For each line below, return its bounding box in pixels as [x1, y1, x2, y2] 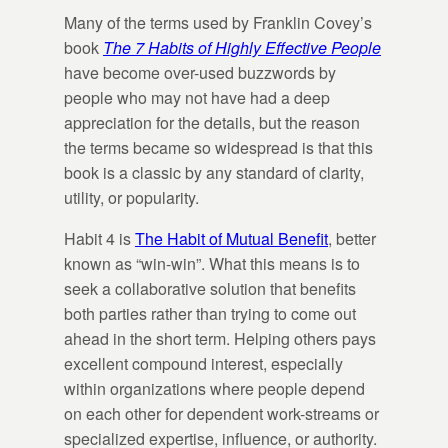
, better [328, 226, 376, 250]
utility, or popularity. [64, 185, 199, 209]
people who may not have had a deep [64, 85, 330, 109]
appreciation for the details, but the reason [64, 110, 360, 134]
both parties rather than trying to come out [64, 301, 356, 325]
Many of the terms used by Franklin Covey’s [64, 10, 372, 34]
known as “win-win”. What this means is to [64, 251, 360, 275]
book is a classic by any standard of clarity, [64, 160, 364, 184]
